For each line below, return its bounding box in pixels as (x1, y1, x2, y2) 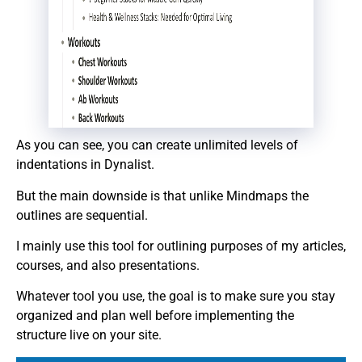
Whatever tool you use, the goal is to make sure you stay (16, 288, 335, 305)
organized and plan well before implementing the (16, 308, 294, 324)
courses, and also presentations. (16, 257, 200, 273)
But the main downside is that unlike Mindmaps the (16, 187, 309, 204)
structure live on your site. (16, 327, 162, 343)
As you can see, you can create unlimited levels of (16, 137, 298, 154)
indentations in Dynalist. (16, 157, 154, 173)
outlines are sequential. (16, 207, 148, 223)
